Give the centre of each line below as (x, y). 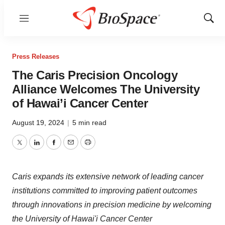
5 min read (89, 123)
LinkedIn (51, 148)
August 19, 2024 (39, 123)
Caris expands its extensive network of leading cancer (108, 177)
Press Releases (36, 57)
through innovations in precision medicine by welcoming (112, 205)
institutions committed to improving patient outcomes (105, 191)
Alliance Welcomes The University (106, 89)
